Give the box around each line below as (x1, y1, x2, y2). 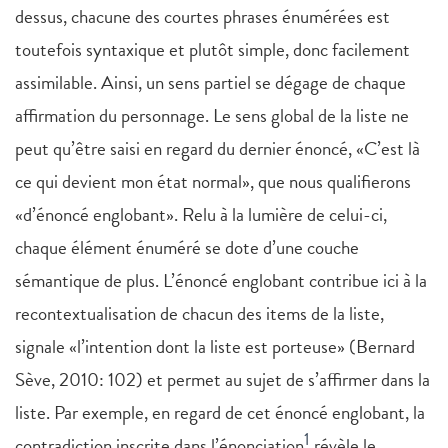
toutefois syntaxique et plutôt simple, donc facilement (15, 35, 410, 65)
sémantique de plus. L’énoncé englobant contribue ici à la (15, 266, 427, 296)
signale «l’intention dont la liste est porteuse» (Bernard (15, 332, 415, 362)
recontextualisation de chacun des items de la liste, (15, 299, 384, 329)
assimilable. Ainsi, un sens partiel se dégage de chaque (15, 68, 406, 98)
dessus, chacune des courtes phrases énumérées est (15, 2, 390, 32)
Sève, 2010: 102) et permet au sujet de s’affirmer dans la (15, 365, 430, 395)
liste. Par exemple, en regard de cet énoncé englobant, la (15, 398, 425, 428)
